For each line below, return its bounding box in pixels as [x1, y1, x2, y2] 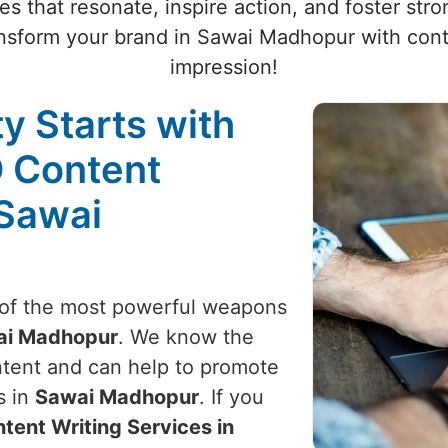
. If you [199, 385, 264, 409]
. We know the [118, 325, 254, 349]
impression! [170, 55, 278, 79]
